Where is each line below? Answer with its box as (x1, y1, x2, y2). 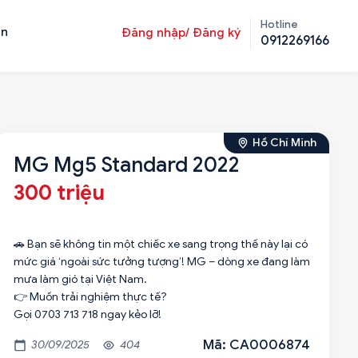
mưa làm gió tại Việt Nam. (13, 272, 147, 286)
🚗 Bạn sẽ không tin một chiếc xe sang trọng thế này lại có (13, 237, 308, 251)
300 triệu (13, 180, 105, 205)
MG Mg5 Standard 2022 (13, 152, 240, 177)
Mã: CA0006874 (203, 336, 310, 353)
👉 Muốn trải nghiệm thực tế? (13, 290, 167, 304)
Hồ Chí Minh (253, 136, 316, 149)
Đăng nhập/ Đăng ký (121, 26, 241, 40)
